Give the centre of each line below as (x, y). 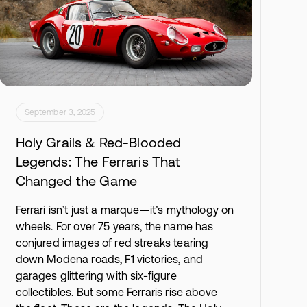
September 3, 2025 (60, 112)
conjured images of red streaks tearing (112, 242)
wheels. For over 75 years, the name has (114, 226)
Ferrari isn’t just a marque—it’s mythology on (125, 209)
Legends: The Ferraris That (98, 161)
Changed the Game (76, 180)
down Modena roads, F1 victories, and (109, 259)
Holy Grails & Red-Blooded (98, 142)
